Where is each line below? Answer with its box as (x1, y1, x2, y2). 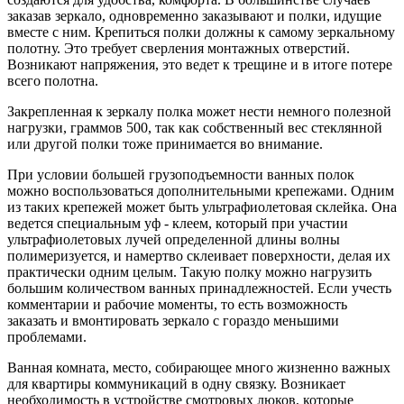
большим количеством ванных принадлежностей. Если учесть (7, 280, 391, 296)
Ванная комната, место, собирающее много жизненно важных (7, 359, 390, 375)
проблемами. (7, 328, 87, 344)
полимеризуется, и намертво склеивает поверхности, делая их (7, 247, 390, 263)
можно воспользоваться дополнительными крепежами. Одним (7, 182, 394, 198)
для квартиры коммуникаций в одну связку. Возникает (7, 375, 345, 391)
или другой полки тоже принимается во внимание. (7, 135, 323, 151)
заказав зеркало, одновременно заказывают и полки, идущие (7, 7, 381, 23)
